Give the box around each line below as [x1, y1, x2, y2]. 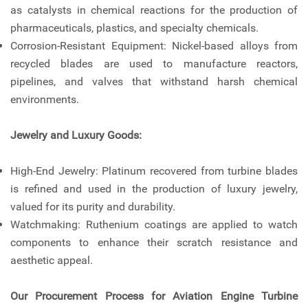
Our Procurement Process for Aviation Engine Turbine [10, 289, 298, 303]
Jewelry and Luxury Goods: [10, 129, 142, 142]
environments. [10, 93, 79, 107]
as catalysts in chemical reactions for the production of [10, 3, 298, 17]
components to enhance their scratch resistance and [10, 236, 298, 250]
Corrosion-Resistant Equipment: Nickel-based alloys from [10, 39, 298, 53]
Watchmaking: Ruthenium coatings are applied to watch [10, 218, 298, 232]
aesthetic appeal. [10, 254, 93, 267]
